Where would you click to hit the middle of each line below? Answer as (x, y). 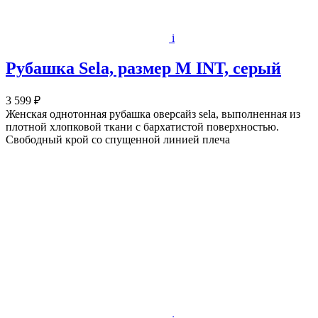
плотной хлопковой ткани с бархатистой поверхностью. (142, 126)
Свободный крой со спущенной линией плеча (118, 139)
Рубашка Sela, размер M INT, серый (143, 68)
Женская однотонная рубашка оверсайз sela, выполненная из (153, 114)
